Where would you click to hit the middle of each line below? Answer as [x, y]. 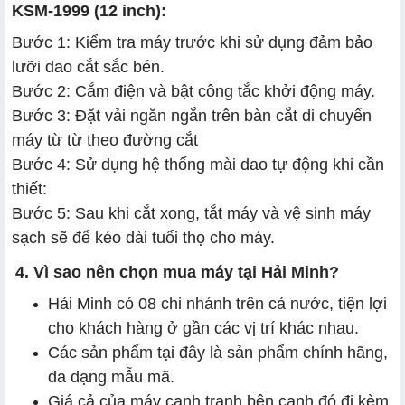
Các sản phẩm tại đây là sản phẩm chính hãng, [218, 352]
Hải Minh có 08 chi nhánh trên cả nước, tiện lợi [217, 303]
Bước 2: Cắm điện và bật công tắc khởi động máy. [193, 91]
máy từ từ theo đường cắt [105, 140]
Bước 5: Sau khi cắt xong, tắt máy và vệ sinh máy [191, 213]
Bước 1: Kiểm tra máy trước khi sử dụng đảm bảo [192, 42]
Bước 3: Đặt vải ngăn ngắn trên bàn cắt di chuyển [192, 115]
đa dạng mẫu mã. [111, 377]
